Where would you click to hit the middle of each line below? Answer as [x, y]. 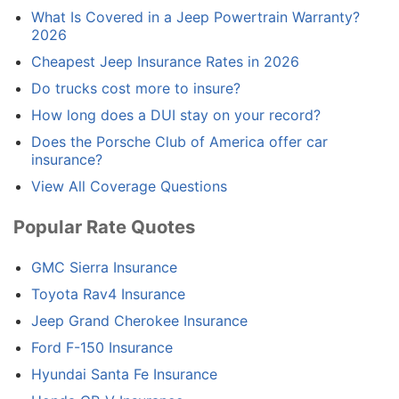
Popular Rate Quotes [104, 226]
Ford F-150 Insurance [102, 348]
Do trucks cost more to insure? [136, 88]
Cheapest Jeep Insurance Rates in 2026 [165, 61]
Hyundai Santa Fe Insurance [124, 375]
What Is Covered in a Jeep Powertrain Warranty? [195, 16]
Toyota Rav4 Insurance [108, 294]
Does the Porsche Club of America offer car [179, 141]
